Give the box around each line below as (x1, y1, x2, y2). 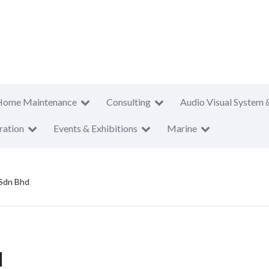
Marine (167, 122, 197, 134)
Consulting (106, 96, 151, 107)
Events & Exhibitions (53, 122, 138, 134)
